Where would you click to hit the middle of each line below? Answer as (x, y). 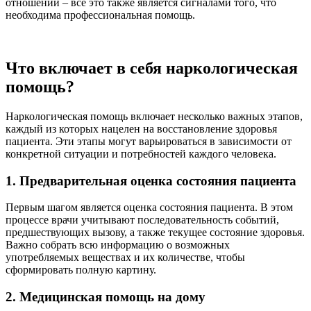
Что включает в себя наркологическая (152, 68)
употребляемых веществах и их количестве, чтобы (125, 258)
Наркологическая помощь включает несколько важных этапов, (154, 116)
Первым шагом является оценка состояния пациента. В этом (149, 208)
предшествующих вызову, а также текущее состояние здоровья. (155, 233)
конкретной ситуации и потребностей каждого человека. (141, 153)
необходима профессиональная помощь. (100, 15)
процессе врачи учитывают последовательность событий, (142, 220)
